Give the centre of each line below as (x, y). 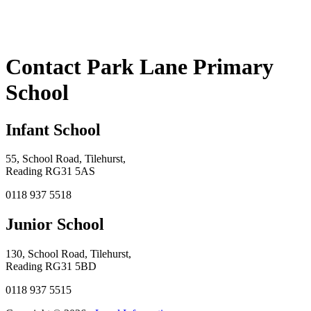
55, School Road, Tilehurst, (66, 159)
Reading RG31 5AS (50, 171)
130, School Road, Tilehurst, (68, 254)
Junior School (55, 225)
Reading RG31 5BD (51, 267)
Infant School (53, 129)
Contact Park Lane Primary (140, 67)
